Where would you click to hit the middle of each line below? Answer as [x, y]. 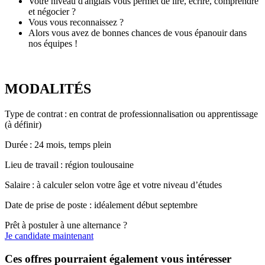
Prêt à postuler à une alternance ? [66, 225]
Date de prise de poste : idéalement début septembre [101, 205]
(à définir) [23, 124]
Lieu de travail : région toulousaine [69, 164]
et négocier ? [52, 12]
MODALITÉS [48, 88]
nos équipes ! [53, 44]
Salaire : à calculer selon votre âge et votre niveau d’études [113, 185]
